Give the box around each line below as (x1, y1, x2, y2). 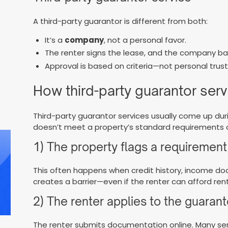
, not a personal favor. (103, 34, 186, 45)
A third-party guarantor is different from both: (33, 15, 208, 26)
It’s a (44, 34, 65, 45)
